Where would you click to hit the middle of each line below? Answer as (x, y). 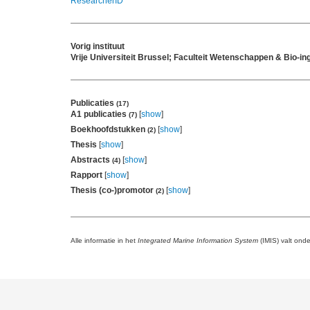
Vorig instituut (98, 47)
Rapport (86, 175)
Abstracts (91, 160)
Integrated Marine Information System (198, 241)
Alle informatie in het (104, 241)
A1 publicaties (100, 115)
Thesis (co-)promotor (113, 191)
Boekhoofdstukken (109, 130)
